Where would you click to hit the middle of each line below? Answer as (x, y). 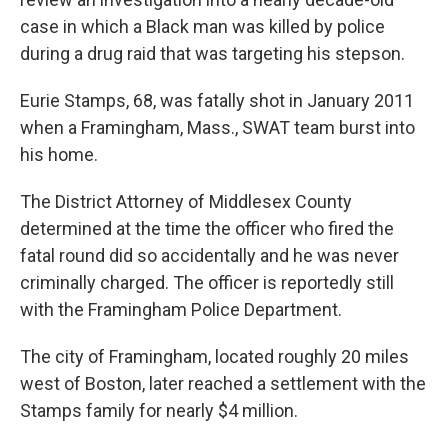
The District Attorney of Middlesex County (186, 201)
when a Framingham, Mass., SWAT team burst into (217, 127)
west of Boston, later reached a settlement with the (223, 383)
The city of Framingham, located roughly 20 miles (214, 356)
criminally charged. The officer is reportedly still (207, 282)
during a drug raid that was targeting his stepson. (212, 53)
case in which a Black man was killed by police (202, 26)
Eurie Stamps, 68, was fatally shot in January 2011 (217, 100)
